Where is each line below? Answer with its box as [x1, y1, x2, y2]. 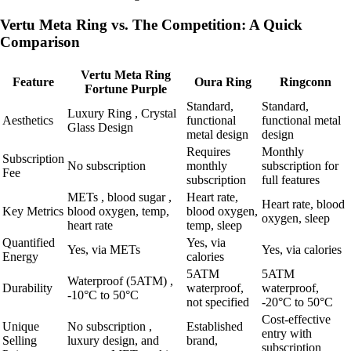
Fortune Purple [84, 81, 167, 96]
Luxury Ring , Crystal [67, 106, 176, 120]
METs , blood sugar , [67, 190, 172, 204]
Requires [186, 144, 230, 158]
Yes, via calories [262, 242, 342, 256]
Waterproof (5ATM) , [67, 273, 173, 288]
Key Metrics [2, 204, 63, 218]
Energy [2, 249, 38, 263]
